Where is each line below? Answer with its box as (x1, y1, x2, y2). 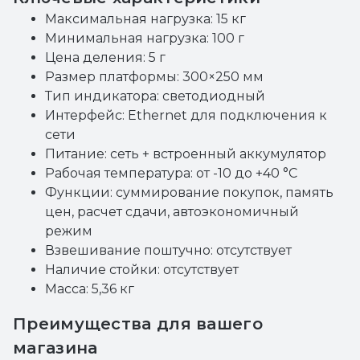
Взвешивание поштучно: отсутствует (45, 243, 292, 258)
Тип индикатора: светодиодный (45, 88, 265, 104)
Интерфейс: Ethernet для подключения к (45, 108, 327, 123)
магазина (13, 338, 98, 358)
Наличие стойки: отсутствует (45, 262, 239, 277)
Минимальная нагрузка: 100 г (45, 31, 244, 46)
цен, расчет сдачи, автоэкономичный (45, 204, 299, 219)
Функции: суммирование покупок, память (45, 185, 333, 200)
